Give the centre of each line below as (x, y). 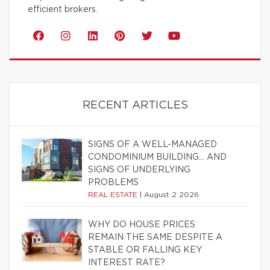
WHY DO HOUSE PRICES (142, 225)
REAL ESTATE (114, 195)
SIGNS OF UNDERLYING (139, 170)
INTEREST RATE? (127, 263)
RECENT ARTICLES (135, 106)
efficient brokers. (63, 10)
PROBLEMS (113, 183)
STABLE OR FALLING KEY (145, 250)
